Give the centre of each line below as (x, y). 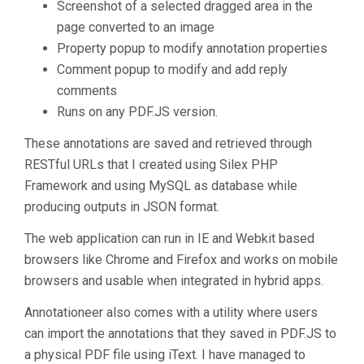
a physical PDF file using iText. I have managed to (165, 355)
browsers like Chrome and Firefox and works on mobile (181, 260)
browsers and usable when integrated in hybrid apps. (174, 281)
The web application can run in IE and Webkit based (169, 238)
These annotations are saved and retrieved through (168, 143)
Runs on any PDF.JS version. (137, 112)
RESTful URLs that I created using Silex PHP (151, 165)
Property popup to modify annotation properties (192, 48)
